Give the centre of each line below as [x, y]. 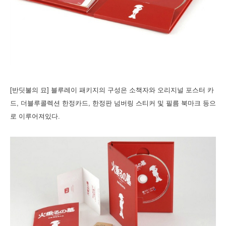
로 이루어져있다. [36, 117]
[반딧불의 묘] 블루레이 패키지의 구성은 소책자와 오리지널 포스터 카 [112, 90]
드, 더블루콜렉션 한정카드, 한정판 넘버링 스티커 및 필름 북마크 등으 [113, 103]
